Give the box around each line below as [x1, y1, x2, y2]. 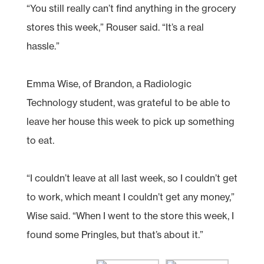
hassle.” [26, 39, 60, 52]
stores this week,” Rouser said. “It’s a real [26, 21, 204, 33]
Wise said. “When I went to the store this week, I [26, 209, 234, 222]
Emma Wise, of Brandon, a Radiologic [26, 77, 192, 90]
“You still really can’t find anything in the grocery [26, 2, 236, 14]
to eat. [26, 134, 54, 146]
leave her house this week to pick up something [26, 115, 235, 127]
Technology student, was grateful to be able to [26, 96, 230, 108]
